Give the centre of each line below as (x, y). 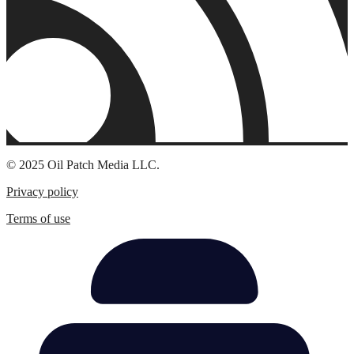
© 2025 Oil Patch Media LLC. (83, 164)
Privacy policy (42, 191)
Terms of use (38, 218)
